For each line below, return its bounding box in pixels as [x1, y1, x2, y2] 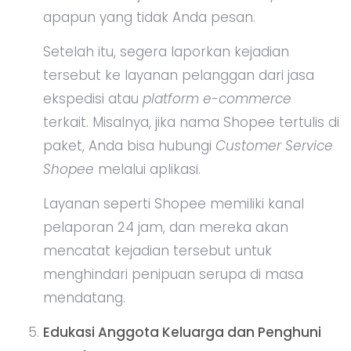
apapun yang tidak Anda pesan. [43, 7, 255, 27]
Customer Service [215, 136, 333, 155]
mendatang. [43, 288, 125, 307]
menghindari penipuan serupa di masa [43, 264, 303, 284]
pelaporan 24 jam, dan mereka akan [43, 217, 288, 237]
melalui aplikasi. [94, 159, 201, 179]
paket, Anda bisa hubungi [43, 136, 215, 155]
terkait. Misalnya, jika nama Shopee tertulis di [43, 112, 339, 132]
